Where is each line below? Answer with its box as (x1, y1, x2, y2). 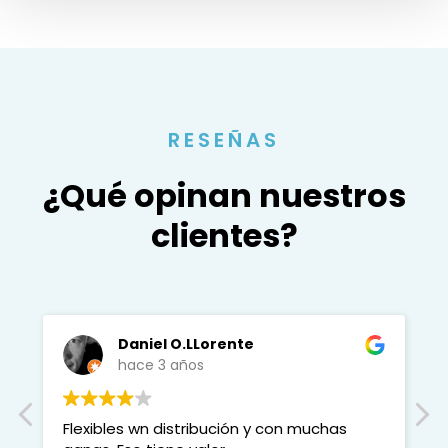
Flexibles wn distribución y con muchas (63, 418, 347, 440)
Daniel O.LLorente (118, 334, 254, 355)
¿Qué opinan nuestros (42, 173, 406, 219)
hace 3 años (118, 355, 204, 376)
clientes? (150, 213, 298, 259)
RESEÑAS (168, 126, 280, 155)
